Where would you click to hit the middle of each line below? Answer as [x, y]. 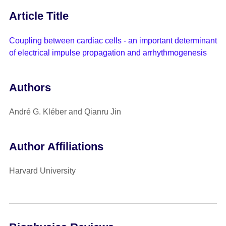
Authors [30, 87]
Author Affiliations [56, 147]
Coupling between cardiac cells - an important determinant [113, 40]
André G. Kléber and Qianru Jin [65, 112]
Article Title [39, 16]
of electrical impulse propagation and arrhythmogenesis [108, 52]
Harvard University [42, 171]
